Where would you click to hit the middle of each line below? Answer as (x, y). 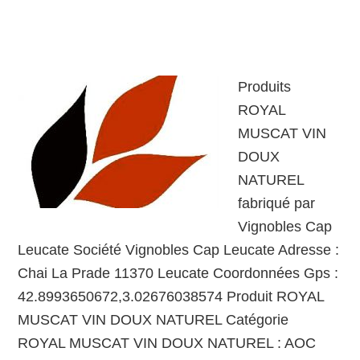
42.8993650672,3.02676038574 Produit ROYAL (171, 297)
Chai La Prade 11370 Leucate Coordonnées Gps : (178, 273)
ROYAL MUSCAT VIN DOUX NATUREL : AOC (167, 343)
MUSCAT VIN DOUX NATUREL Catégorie (155, 320)
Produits (265, 87)
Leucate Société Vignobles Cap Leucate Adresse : (179, 250)
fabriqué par (277, 203)
